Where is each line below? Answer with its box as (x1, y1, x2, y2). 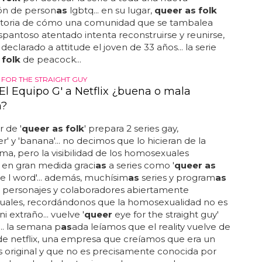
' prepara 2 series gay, (84, 123, 178, 134)
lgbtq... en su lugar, (67, 5, 154, 16)
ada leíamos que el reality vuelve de (71, 221, 230, 232)
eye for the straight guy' (112, 209, 219, 220)
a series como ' (106, 160, 174, 171)
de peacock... (20, 54, 81, 65)
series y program (139, 172, 215, 183)
